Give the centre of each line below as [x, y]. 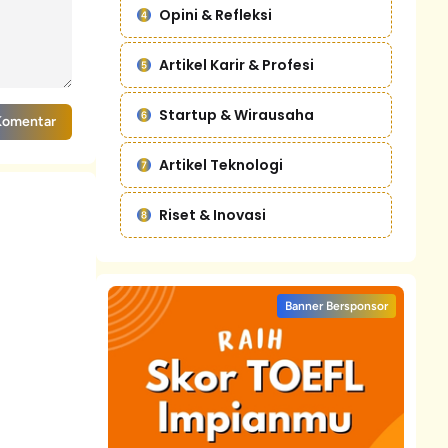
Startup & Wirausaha [236, 114]
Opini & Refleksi [215, 14]
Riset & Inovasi [212, 214]
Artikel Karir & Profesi [236, 64]
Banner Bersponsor [336, 305]
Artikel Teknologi [221, 164]
